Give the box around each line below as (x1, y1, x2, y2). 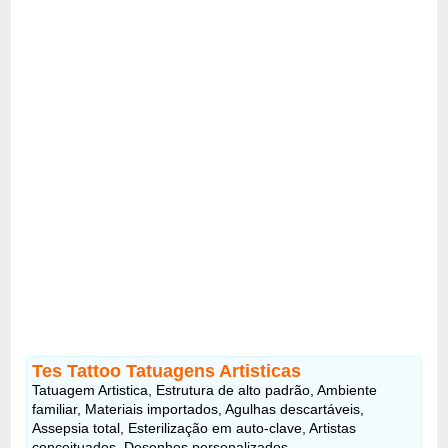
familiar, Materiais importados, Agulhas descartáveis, (32, 400, 365, 417)
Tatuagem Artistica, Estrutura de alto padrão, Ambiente (32, 381, 378, 398)
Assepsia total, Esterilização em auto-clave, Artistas (32, 419, 357, 436)
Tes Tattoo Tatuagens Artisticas (32, 360, 302, 381)
